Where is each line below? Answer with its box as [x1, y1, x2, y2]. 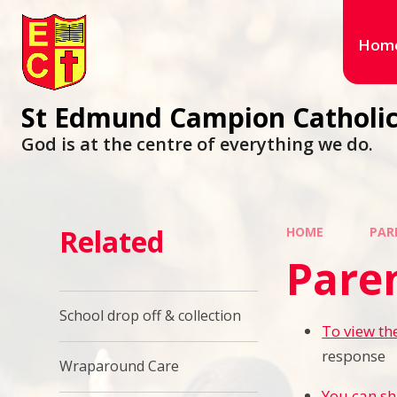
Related [59, 222, 165, 261]
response [322, 346, 386, 366]
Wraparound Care [59, 356, 180, 377]
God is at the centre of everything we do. [21, 132, 373, 156]
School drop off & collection [59, 306, 242, 326]
